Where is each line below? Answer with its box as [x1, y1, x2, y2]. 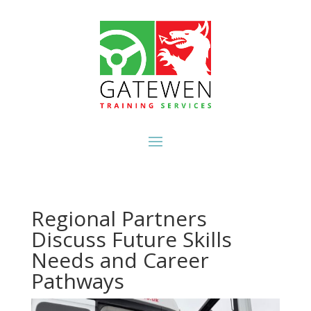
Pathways [31, 267, 124, 295]
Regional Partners [31, 204, 207, 233]
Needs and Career [31, 246, 209, 274]
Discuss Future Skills [31, 225, 232, 253]
